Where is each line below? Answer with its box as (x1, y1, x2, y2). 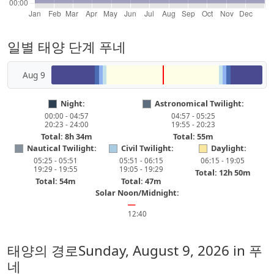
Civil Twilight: (120, 143, 174, 154)
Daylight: (211, 143, 247, 154)
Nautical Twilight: (26, 143, 97, 154)
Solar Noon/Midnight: (95, 187, 179, 198)
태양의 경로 (7, 241, 78, 260)
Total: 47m (120, 176, 161, 187)
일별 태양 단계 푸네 (7, 37, 126, 56)
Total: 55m (173, 131, 213, 142)
